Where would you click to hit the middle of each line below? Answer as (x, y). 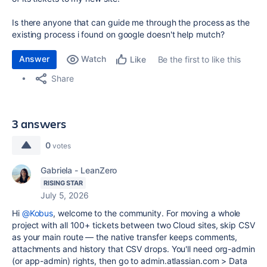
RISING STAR (63, 183)
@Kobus (38, 213)
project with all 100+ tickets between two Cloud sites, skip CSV (133, 225)
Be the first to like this (199, 59)
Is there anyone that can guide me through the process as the (131, 22)
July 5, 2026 (65, 195)
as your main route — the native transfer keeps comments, (125, 237)
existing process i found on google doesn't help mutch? (118, 34)
